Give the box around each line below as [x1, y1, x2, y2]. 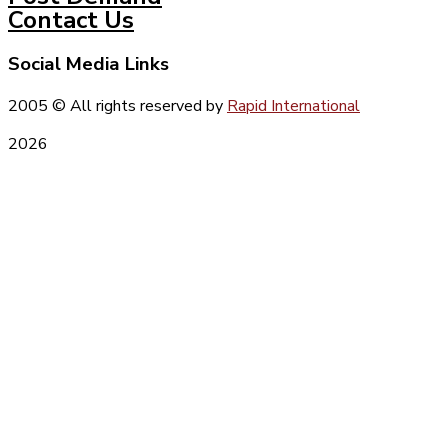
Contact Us [8, 3, 134, 36]
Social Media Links [8, 50, 169, 77]
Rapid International [227, 95, 360, 118]
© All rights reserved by [48, 95, 227, 118]
